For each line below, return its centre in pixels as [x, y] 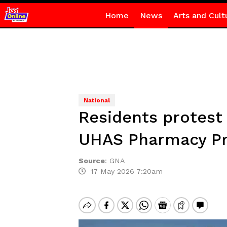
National [97, 100]
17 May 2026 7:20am [124, 171]
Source [91, 161]
